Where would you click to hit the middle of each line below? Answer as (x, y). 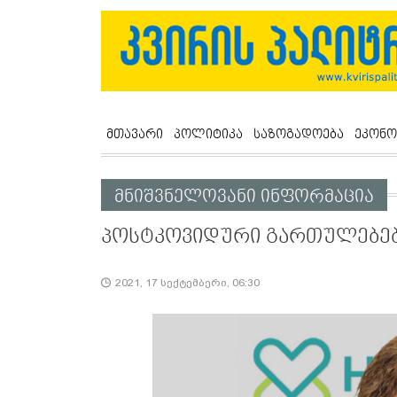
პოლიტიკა (208, 135)
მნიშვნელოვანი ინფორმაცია (244, 197)
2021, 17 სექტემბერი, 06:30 (187, 283)
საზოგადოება (299, 135)
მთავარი (135, 135)
